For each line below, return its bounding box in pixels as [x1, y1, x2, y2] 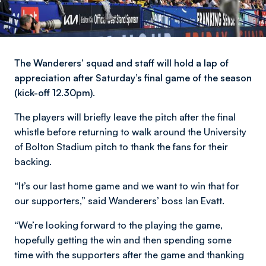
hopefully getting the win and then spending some [14, 234, 232, 246]
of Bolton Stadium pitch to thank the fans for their [14, 141, 228, 153]
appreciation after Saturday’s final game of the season [14, 72, 252, 84]
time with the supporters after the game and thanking [14, 249, 244, 261]
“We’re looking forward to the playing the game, [14, 219, 223, 231]
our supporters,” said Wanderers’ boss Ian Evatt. [14, 195, 224, 207]
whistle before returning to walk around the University [14, 126, 246, 138]
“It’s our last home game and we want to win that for [14, 180, 239, 192]
